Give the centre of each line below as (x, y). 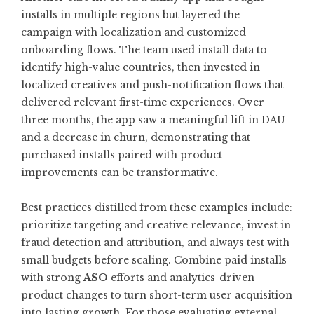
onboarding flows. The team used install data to (144, 50)
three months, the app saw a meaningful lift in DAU (153, 120)
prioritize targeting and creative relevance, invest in (156, 225)
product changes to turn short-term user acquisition (157, 295)
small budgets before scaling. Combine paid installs (154, 260)
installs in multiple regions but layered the (130, 15)
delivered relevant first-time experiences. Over (143, 102)
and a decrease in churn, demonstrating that (136, 137)
